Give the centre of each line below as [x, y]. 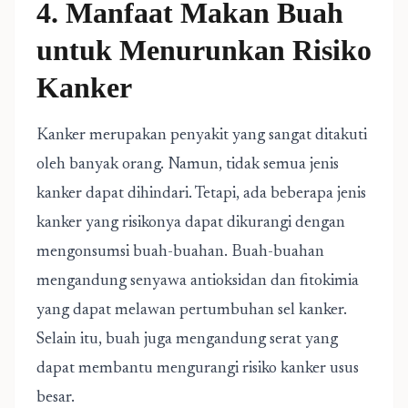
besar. [56, 398]
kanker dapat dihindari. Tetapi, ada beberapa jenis [201, 194]
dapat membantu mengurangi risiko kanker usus [198, 369]
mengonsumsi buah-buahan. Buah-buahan [180, 252]
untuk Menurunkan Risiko [204, 50]
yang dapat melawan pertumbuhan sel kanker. [192, 311]
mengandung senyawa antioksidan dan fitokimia [198, 281]
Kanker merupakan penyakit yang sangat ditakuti [202, 136]
